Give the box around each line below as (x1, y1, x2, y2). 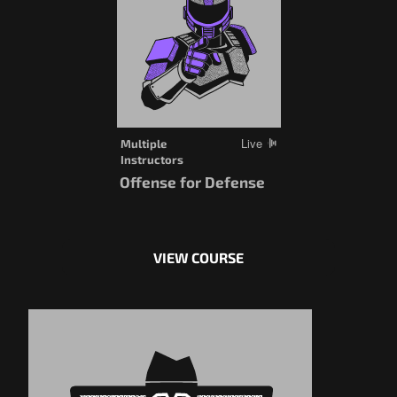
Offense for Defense (119, 172, 265, 191)
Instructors (120, 152, 183, 167)
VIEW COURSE (153, 248, 244, 266)
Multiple (120, 136, 167, 151)
